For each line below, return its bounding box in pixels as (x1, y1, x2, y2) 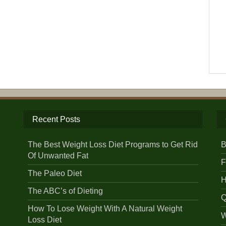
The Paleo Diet (28, 169, 82, 178)
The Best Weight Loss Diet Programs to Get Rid (28, 140, 198, 149)
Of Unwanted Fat (28, 151, 89, 160)
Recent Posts (32, 115, 81, 124)
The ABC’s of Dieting (28, 187, 103, 196)
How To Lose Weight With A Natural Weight (28, 204, 183, 213)
